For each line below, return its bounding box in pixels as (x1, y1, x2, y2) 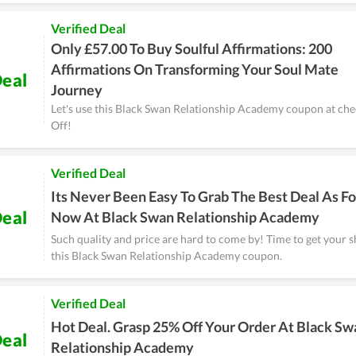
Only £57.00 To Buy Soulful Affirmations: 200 (51, 40, 332, 57)
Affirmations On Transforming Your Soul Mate (51, 60, 339, 78)
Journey (51, 81, 103, 99)
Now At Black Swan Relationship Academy (51, 208, 319, 226)
